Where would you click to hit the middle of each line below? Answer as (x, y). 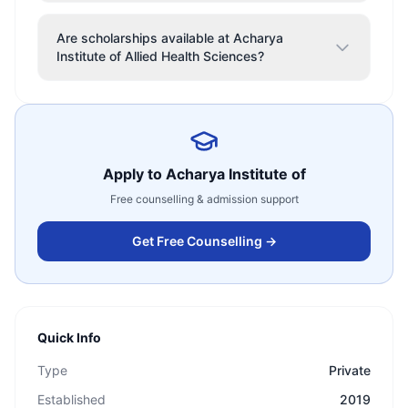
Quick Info (69, 337)
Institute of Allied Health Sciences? (160, 56)
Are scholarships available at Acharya (170, 38)
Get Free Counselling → (204, 241)
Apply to (134, 174)
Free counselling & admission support (204, 199)
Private (350, 370)
